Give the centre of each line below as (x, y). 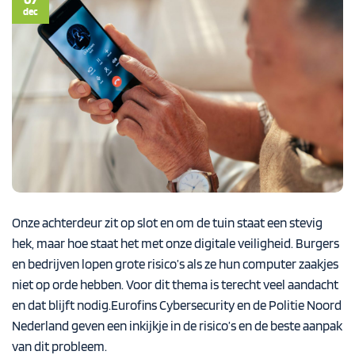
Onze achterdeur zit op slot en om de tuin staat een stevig (167, 222)
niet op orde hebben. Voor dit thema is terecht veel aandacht (175, 284)
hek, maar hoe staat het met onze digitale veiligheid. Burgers (176, 243)
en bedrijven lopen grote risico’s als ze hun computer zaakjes (175, 263)
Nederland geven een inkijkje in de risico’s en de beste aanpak (177, 325)
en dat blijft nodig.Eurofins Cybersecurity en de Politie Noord (177, 305)
